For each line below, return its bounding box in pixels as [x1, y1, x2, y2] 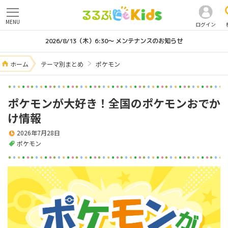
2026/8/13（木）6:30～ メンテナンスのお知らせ [45, 37, 183, 45]
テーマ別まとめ [41, 59, 83, 68]
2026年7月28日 [17, 128, 60, 137]
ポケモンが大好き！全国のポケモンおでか [8, 95, 220, 111]
